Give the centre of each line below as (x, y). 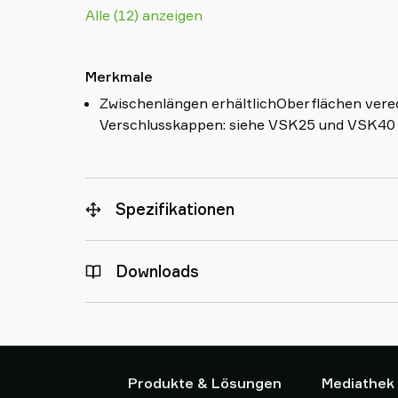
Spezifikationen (175, 209)
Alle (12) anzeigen (144, 15)
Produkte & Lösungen (205, 383)
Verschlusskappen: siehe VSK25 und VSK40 (247, 124)
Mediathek (358, 383)
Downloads (157, 271)
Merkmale (119, 76)
